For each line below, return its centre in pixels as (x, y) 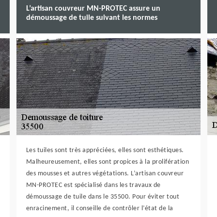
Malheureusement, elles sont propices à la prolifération (108, 162)
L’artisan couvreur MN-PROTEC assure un (93, 9)
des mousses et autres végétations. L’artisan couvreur (105, 174)
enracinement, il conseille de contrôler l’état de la (100, 209)
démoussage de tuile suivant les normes (92, 18)
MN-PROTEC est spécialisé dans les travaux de (93, 185)
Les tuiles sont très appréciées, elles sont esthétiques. (105, 150)
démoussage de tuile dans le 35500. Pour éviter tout (103, 197)
